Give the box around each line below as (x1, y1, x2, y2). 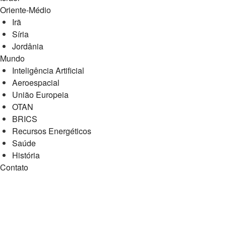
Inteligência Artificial (12, 65, 84, 76)
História (12, 149, 40, 161)
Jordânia (12, 40, 43, 52)
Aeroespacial (12, 77, 60, 88)
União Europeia (12, 89, 69, 100)
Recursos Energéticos (12, 125, 91, 137)
